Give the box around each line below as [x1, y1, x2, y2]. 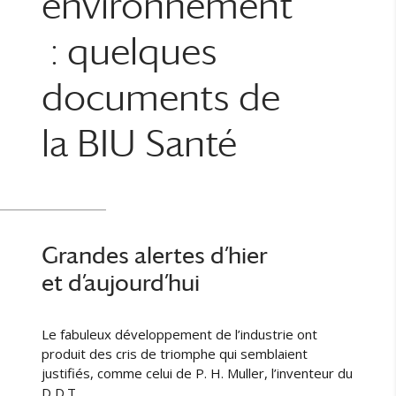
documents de [42, 75, 281, 119]
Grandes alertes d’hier [42, 242, 269, 270]
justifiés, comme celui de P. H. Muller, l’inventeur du [42, 364, 354, 383]
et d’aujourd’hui [42, 270, 201, 297]
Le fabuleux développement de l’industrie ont [42, 325, 318, 344]
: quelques [42, 29, 218, 73]
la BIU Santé [42, 121, 238, 165]
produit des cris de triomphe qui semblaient [42, 345, 308, 363]
